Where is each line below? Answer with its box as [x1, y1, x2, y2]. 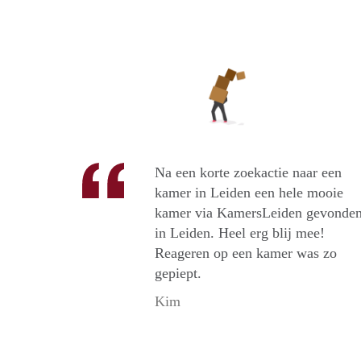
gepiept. [155, 265, 201, 282]
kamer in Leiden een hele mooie [155, 185, 343, 201]
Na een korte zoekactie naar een [155, 164, 342, 181]
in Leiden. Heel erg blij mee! [155, 225, 325, 242]
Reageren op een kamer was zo [155, 245, 337, 262]
